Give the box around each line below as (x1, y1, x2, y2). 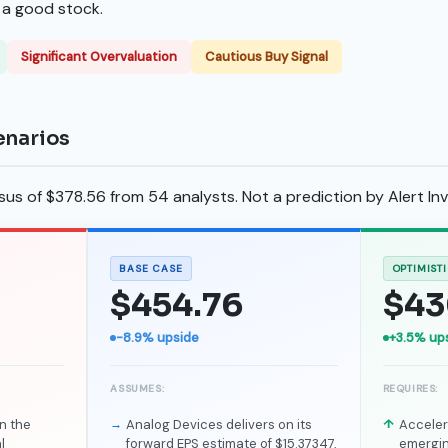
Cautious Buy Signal (205, 47, 328, 65)
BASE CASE (119, 262, 183, 275)
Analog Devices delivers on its (126, 416, 313, 433)
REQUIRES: (382, 382, 439, 395)
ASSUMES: (110, 382, 165, 395)
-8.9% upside (116, 329, 200, 346)
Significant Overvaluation (21, 47, 177, 65)
